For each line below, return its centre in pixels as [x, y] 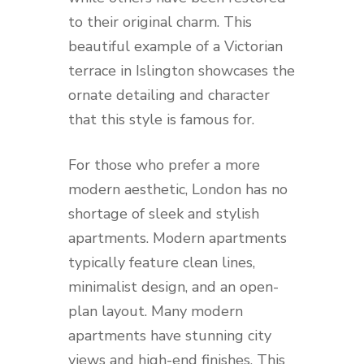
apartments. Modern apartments [178, 238]
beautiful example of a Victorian [175, 46]
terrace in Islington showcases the [182, 71]
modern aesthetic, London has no [178, 189]
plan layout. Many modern [156, 311]
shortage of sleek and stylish [164, 214]
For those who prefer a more [164, 165]
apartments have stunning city [170, 336]
